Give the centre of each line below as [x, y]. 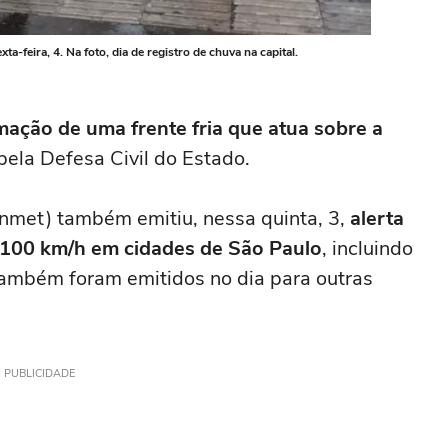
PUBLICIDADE [39, 373]
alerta [374, 218]
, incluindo [367, 248]
